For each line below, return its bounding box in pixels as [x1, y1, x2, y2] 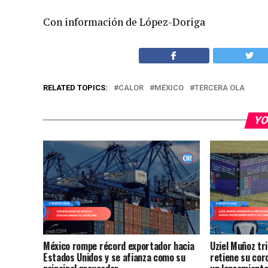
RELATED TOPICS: [43, 83, 108, 92]
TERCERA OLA [194, 83, 245, 92]
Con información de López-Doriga [43, 14, 205, 29]
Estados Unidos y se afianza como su [43, 250, 185, 264]
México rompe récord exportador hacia [43, 239, 194, 253]
